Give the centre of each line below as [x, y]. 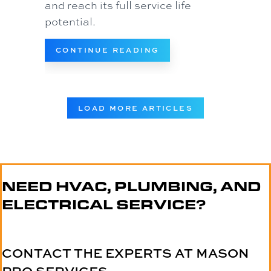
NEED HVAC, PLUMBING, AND [132, 186]
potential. [70, 21]
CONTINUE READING [108, 50]
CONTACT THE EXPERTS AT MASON [126, 253]
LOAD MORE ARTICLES [135, 108]
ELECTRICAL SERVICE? [104, 204]
